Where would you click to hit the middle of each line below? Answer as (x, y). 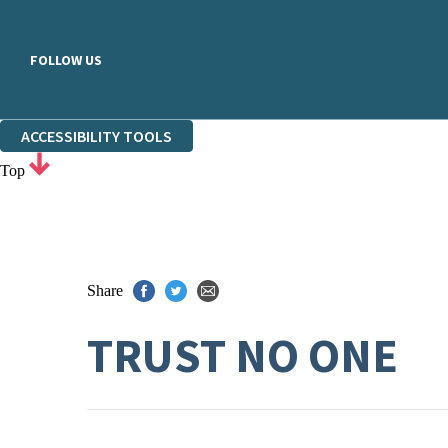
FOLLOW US (66, 59)
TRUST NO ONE (242, 355)
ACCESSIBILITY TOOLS (96, 136)
